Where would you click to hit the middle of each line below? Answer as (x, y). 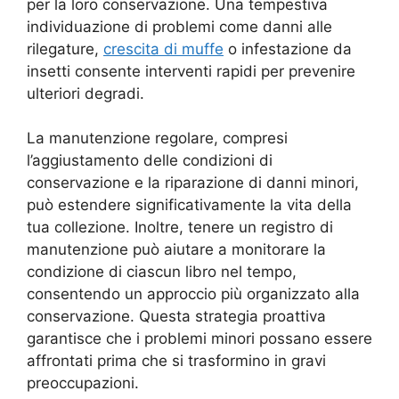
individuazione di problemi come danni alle (179, 26)
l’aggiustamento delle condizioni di (150, 161)
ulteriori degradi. (85, 93)
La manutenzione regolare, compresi (157, 138)
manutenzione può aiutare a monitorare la (176, 250)
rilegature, (65, 49)
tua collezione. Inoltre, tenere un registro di (180, 228)
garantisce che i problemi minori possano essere (199, 339)
